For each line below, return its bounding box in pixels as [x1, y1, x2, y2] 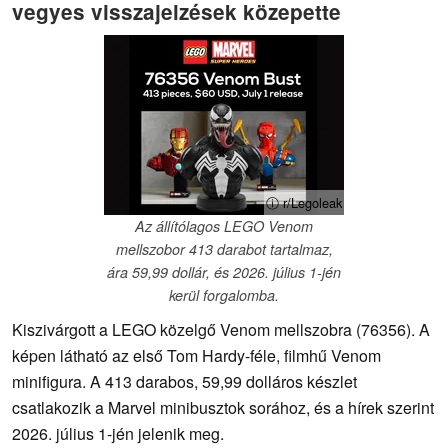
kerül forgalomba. [169, 285, 279, 306]
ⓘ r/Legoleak [266, 193, 342, 213]
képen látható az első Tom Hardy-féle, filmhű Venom [12, 344, 381, 368]
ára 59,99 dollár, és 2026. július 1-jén [107, 262, 341, 283]
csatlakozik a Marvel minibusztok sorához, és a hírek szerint [12, 396, 434, 420]
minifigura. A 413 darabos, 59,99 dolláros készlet [12, 370, 357, 394]
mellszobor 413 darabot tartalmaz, [115, 239, 333, 260]
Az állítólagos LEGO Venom [135, 216, 313, 237]
